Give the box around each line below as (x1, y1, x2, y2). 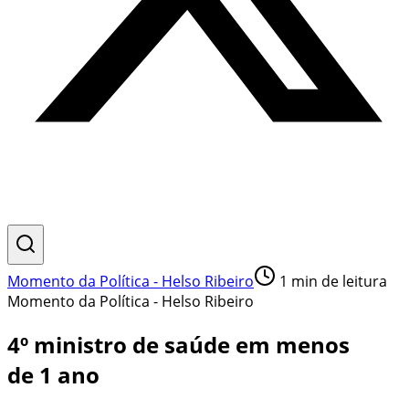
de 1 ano (7, 359, 100, 390)
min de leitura (288, 271, 387, 291)
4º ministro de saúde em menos (7, 329, 350, 360)
